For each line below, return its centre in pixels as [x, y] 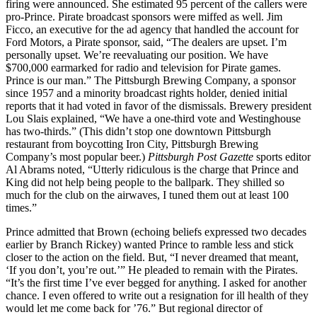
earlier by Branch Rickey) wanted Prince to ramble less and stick [150, 244]
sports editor [282, 156]
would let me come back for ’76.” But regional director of [134, 308]
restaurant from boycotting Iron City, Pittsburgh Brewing [132, 144]
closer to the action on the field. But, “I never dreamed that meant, [152, 257]
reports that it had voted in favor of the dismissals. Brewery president [158, 105]
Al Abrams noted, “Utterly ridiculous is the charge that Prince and [152, 169]
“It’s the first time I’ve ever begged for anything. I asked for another [156, 282]
